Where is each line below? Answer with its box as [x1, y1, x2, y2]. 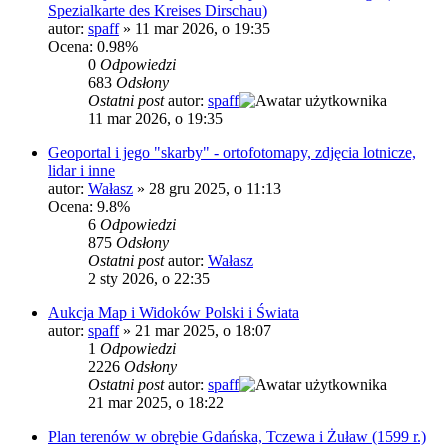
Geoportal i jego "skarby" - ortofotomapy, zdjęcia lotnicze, [48, 144, 416, 162]
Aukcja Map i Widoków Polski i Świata [48, 304, 299, 322]
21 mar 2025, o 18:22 [88, 394, 224, 412]
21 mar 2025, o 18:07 [135, 322, 271, 340]
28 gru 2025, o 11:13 [149, 180, 281, 198]
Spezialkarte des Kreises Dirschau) [48, 2, 267, 20]
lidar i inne [48, 162, 115, 180]
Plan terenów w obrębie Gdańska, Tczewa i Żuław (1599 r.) [48, 428, 426, 446]
